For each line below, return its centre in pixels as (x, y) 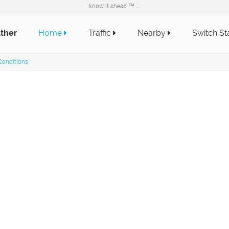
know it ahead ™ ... (114, 6)
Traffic (101, 33)
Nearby (153, 33)
